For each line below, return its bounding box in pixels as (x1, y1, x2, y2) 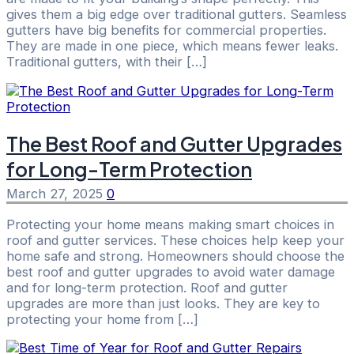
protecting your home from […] (6, 311, 198, 328)
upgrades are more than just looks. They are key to (6, 296, 320, 312)
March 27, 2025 (6, 185, 107, 201)
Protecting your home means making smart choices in (6, 217, 334, 233)
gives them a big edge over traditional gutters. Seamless (6, 6, 347, 23)
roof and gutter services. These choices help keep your (6, 232, 345, 249)
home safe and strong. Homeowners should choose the (6, 248, 345, 265)
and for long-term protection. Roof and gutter (6, 280, 288, 296)
